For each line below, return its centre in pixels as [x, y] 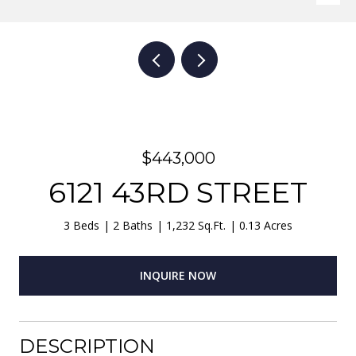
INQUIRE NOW [178, 275]
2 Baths [133, 225]
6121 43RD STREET [178, 192]
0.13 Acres [266, 225]
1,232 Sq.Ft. [196, 225]
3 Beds [81, 225]
